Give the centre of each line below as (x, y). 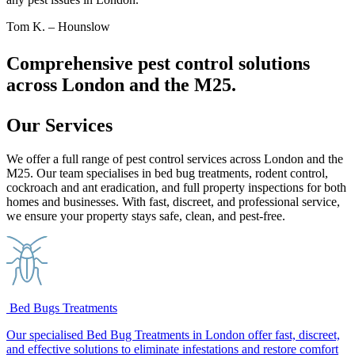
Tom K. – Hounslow (58, 26)
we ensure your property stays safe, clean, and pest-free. (146, 216)
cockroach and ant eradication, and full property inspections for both (176, 187)
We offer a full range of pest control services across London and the (175, 158)
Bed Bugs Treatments (62, 307)
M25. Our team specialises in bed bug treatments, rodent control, (167, 173)
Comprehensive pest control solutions (158, 63)
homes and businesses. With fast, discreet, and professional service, (173, 201)
